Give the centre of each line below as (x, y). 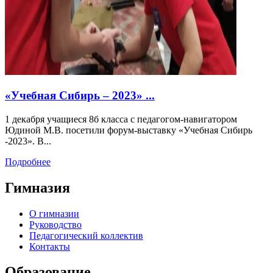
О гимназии (54, 213)
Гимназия (37, 187)
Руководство (55, 224)
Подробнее (28, 161)
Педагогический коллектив (86, 235)
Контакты (50, 246)
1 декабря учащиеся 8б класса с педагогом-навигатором (121, 119)
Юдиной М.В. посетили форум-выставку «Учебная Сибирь (129, 130)
